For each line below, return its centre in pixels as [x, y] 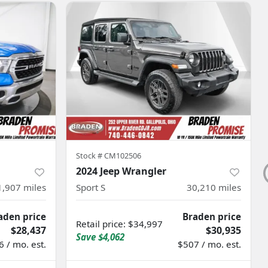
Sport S [91, 188]
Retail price [100, 224]
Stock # [90, 156]
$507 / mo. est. [209, 244]
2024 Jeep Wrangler [121, 171]
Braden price [212, 217]
